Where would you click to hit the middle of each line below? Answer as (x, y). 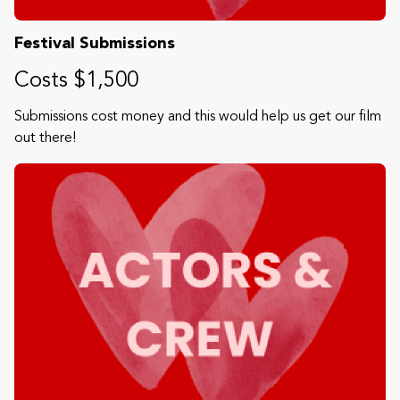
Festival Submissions (95, 43)
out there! (45, 138)
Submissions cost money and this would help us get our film (198, 117)
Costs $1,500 (76, 81)
